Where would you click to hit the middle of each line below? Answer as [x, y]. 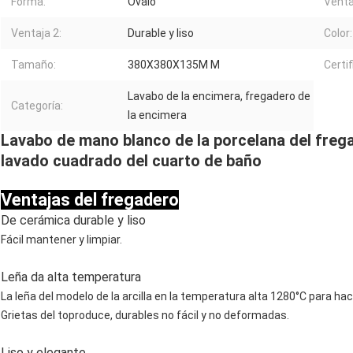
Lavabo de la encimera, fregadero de [219, 96]
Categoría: [37, 105]
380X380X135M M [174, 64]
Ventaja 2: [36, 33]
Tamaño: [33, 64]
